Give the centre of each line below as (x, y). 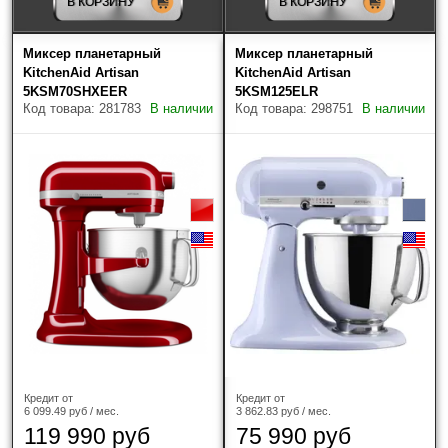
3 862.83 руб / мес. (283, 410)
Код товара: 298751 (294, 108)
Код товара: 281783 (82, 108)
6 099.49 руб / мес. (71, 410)
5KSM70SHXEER (75, 91)
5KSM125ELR (276, 91)
